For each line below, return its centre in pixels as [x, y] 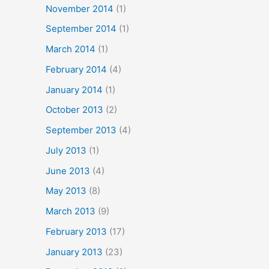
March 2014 [71, 49]
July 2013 [66, 150]
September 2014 [81, 29]
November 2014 [80, 8]
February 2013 [76, 231]
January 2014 [74, 89]
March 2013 [71, 211]
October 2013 [74, 110]
